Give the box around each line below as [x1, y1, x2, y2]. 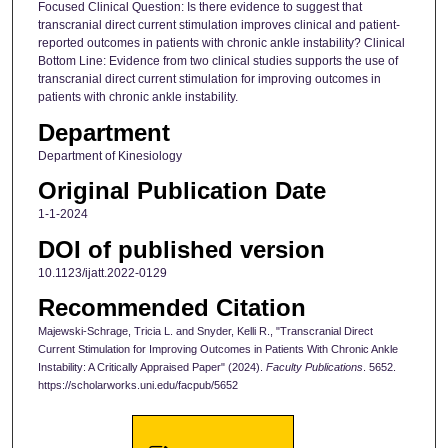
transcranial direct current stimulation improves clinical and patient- [37, 18, 400, 33]
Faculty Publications [265, 361, 363, 374]
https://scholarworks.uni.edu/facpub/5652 [37, 379, 238, 392]
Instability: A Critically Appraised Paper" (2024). [37, 361, 266, 374]
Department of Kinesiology [37, 148, 182, 163]
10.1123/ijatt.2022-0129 [37, 265, 167, 280]
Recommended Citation [37, 294, 306, 322]
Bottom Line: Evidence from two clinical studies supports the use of [37, 54, 398, 69]
